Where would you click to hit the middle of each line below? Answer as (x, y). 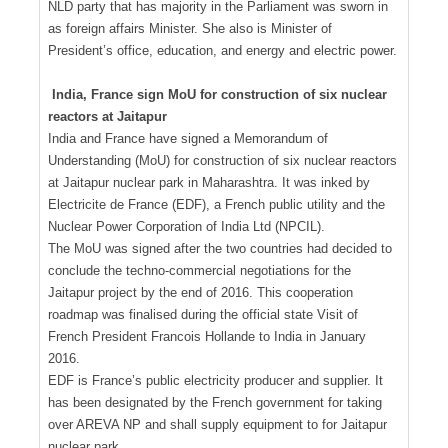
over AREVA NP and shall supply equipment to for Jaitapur (217, 424)
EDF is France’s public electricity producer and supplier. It (215, 380)
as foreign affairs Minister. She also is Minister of (190, 28)
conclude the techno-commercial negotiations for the (199, 270)
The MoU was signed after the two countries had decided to (220, 248)
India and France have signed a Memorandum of (188, 138)
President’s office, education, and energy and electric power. (222, 50)
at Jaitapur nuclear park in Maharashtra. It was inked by (209, 182)
